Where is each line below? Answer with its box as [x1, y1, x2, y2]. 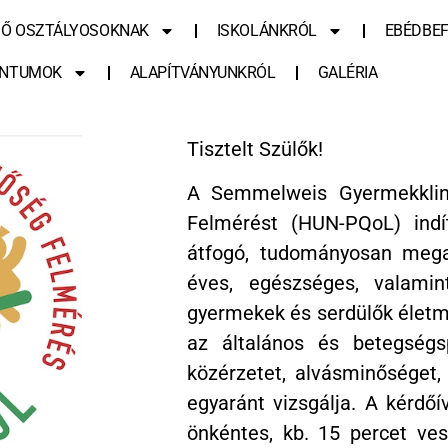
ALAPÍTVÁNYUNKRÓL [129, 63, 276, 82]
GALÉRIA [317, 63, 378, 82]
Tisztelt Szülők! [187, 137, 323, 161]
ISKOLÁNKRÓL [216, 21, 317, 40]
